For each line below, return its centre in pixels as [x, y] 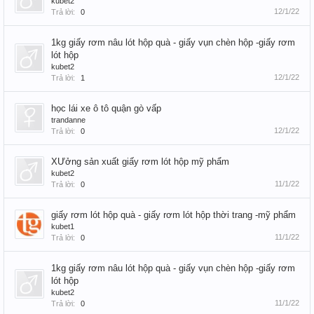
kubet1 [63, 226]
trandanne [68, 120]
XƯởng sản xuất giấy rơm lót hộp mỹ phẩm [140, 162]
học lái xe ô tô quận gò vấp [106, 108]
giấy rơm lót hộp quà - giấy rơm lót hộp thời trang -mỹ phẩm [173, 215]
